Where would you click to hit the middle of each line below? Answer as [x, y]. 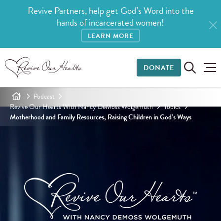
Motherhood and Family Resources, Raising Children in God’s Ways [101, 117]
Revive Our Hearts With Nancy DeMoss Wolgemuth [81, 107]
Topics [172, 107]
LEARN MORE [110, 36]
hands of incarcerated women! [110, 23]
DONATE [159, 68]
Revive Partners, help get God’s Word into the [110, 11]
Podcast [44, 96]
